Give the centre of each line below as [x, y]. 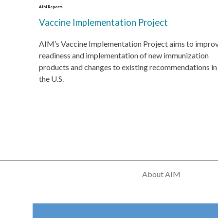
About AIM [161, 174]
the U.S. [51, 79]
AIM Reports [50, 7]
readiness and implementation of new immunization [124, 55]
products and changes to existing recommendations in [128, 67]
